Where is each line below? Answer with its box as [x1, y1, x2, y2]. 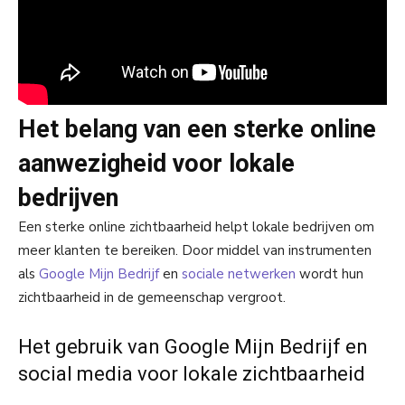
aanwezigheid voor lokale [18, 148, 295, 178]
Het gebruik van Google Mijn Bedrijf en [18, 334, 368, 358]
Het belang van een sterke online [18, 114, 376, 144]
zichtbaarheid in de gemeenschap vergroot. [18, 287, 286, 306]
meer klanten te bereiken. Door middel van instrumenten [18, 240, 372, 259]
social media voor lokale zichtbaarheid [18, 362, 365, 385]
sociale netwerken [182, 264, 296, 283]
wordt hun [296, 264, 363, 283]
